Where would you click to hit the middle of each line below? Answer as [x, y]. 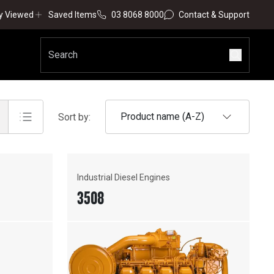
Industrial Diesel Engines [124, 177]
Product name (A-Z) [162, 117]
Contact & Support [214, 14]
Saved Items [72, 14]
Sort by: [74, 117]
